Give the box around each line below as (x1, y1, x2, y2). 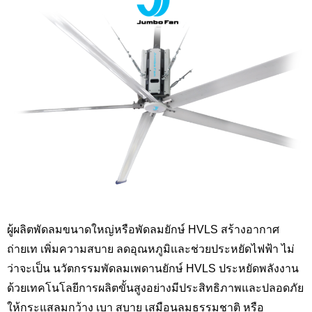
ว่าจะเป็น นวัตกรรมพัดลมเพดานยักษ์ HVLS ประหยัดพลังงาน (7, 263, 299, 274)
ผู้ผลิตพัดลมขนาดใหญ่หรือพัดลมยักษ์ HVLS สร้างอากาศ (7, 224, 279, 235)
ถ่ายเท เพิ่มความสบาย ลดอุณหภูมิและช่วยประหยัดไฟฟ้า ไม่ (7, 243, 295, 255)
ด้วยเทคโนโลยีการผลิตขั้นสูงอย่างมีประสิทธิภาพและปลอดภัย (7, 282, 304, 294)
